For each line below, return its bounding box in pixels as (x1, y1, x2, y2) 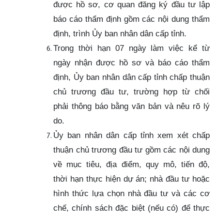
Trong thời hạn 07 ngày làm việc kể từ (53, 43, 210, 53)
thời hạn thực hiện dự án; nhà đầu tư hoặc (53, 173, 210, 184)
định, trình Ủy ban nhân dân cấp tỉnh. (53, 28, 186, 38)
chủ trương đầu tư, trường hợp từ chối (53, 86, 210, 96)
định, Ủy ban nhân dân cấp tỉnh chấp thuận (53, 72, 210, 82)
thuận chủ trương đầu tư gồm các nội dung (53, 144, 210, 155)
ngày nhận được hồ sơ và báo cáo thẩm (53, 57, 210, 67)
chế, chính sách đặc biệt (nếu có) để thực (53, 202, 210, 213)
